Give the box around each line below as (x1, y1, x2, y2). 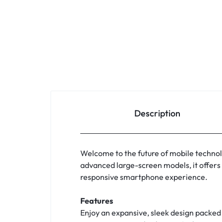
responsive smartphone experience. (80, 172, 208, 182)
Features (80, 196, 113, 206)
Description (134, 108, 181, 119)
